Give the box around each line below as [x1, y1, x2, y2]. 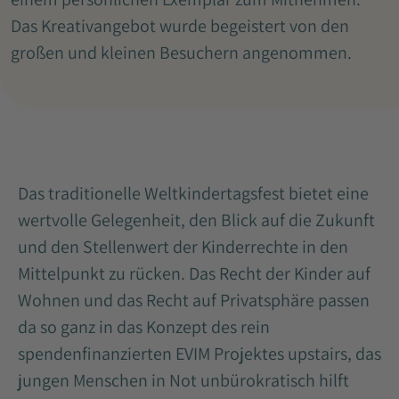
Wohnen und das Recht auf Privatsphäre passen [18, 288, 370, 312]
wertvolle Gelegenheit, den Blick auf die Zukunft [18, 208, 375, 232]
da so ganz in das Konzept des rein [18, 314, 270, 338]
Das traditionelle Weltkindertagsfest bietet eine [18, 181, 369, 205]
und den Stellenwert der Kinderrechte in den [18, 234, 348, 258]
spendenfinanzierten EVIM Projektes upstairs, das [18, 341, 381, 365]
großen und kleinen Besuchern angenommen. [11, 40, 352, 64]
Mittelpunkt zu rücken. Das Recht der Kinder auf [18, 261, 370, 285]
